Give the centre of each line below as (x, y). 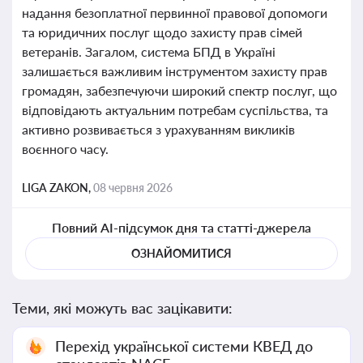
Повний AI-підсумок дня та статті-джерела (181, 227)
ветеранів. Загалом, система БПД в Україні (149, 51)
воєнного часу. (65, 149)
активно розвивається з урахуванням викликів (158, 129)
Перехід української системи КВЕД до (184, 346)
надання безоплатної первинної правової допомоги (175, 13)
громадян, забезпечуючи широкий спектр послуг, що (179, 90)
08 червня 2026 (133, 188)
